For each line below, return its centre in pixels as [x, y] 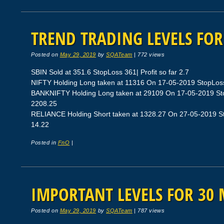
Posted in [44, 142]
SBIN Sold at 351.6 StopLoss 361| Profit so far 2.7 [110, 72]
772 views [151, 55]
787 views [151, 210]
